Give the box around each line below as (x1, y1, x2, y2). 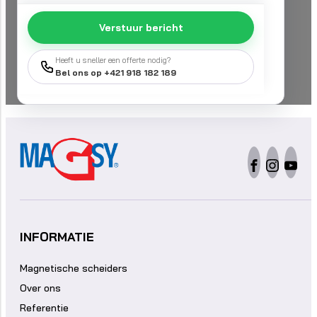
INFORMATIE (20, 229, 94, 245)
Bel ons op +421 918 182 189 (55, 67, 176, 79)
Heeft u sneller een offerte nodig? (55, 55, 171, 66)
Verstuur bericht (98, 21, 183, 35)
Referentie (20, 301, 69, 315)
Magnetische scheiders (20, 262, 127, 275)
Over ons (20, 282, 61, 295)
